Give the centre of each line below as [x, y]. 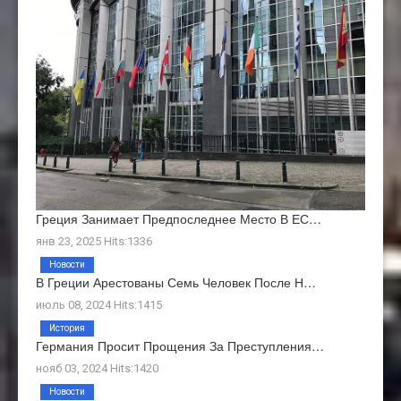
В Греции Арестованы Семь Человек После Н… [176, 282]
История [67, 328]
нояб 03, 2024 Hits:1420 [97, 368]
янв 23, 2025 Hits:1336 [94, 241]
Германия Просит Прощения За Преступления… [180, 345]
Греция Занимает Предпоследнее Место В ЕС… [179, 218]
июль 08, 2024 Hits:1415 [99, 304]
